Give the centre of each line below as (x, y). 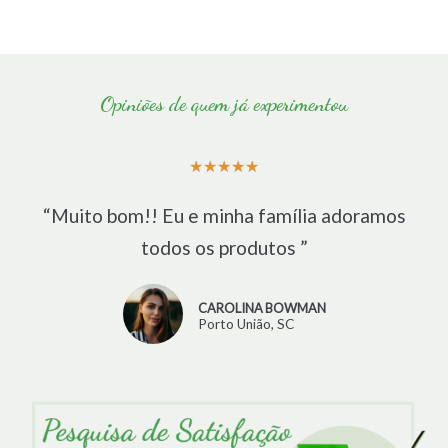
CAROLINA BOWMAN (261, 308)
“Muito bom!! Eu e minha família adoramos (224, 215)
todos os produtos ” (224, 247)
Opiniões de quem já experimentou (224, 103)
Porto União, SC (245, 324)
